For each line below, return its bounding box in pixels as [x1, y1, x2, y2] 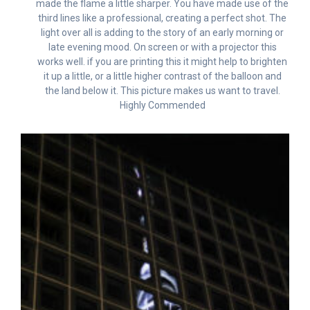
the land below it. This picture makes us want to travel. [44, 84, 280, 96]
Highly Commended [119, 99, 206, 111]
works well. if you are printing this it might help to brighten [37, 55, 287, 67]
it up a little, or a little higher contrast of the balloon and [43, 70, 282, 82]
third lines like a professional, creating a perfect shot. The [38, 12, 286, 24]
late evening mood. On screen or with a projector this [48, 41, 277, 53]
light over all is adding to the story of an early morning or [41, 26, 284, 38]
